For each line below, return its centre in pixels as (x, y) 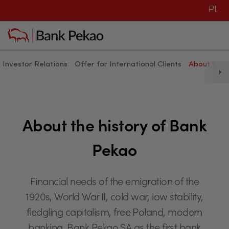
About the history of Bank (114, 128)
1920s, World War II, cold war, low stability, (114, 199)
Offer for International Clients (128, 65)
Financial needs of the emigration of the (114, 183)
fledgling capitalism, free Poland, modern (114, 214)
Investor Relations (35, 65)
